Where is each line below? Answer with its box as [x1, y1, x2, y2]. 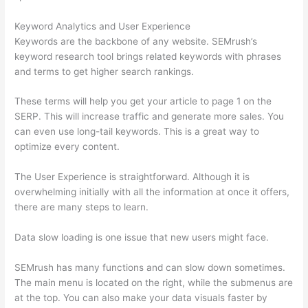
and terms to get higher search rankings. [14, 65, 195, 77]
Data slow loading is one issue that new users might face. [14, 232, 269, 243]
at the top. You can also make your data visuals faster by [14, 292, 268, 304]
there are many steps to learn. [14, 201, 149, 213]
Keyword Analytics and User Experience [14, 20, 191, 32]
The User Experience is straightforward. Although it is [14, 171, 250, 183]
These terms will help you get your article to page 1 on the [14, 96, 272, 107]
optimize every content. [14, 141, 120, 153]
